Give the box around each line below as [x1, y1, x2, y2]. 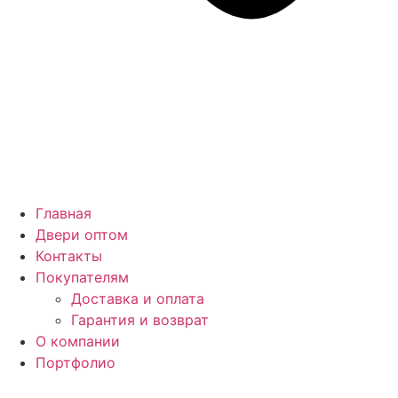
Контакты [36, 247, 102, 265]
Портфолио [36, 354, 115, 371]
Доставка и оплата [71, 290, 204, 307]
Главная [36, 204, 92, 222]
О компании [36, 332, 120, 350]
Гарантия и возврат [71, 311, 209, 329]
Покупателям [36, 268, 129, 286]
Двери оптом [36, 226, 128, 243]
